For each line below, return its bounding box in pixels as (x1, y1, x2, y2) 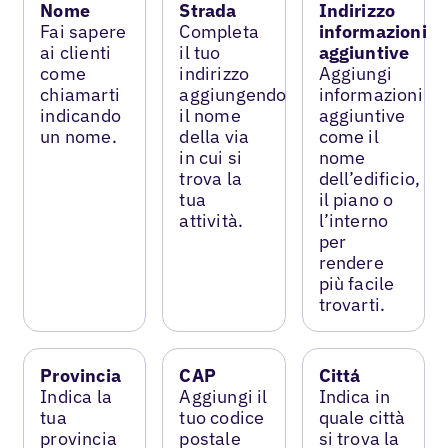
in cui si (179, 145, 243, 169)
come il (318, 124, 379, 148)
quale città (318, 405, 406, 429)
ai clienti (40, 40, 112, 64)
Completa (179, 19, 259, 43)
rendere (318, 250, 384, 274)
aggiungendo (179, 82, 287, 106)
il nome (179, 103, 241, 127)
